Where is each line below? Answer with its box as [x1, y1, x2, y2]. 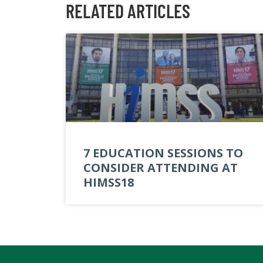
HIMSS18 [83, 174, 134, 191]
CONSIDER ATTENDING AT [83, 160, 238, 176]
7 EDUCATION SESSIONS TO [83, 145, 243, 161]
